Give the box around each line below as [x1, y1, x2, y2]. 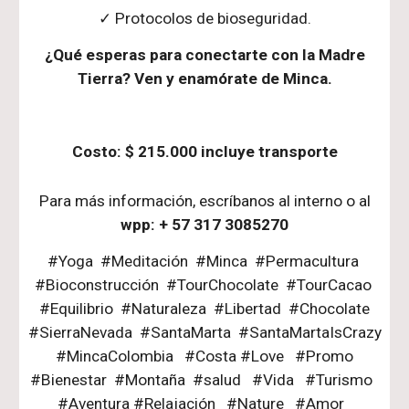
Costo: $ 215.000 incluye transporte [71, 142, 338, 161]
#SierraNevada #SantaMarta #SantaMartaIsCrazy [27, 323, 382, 341]
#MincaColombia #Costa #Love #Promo [48, 347, 361, 365]
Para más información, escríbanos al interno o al [38, 192, 371, 210]
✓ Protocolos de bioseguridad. [98, 9, 311, 27]
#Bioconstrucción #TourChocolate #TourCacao [34, 276, 375, 294]
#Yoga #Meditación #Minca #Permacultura [47, 252, 362, 270]
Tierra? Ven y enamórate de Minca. [77, 69, 332, 88]
